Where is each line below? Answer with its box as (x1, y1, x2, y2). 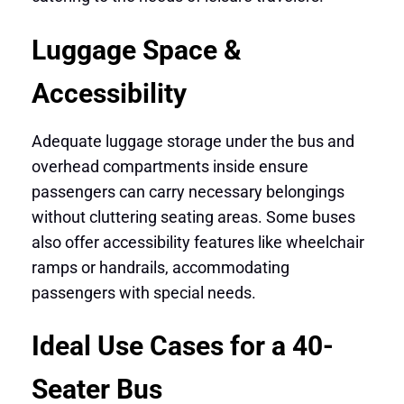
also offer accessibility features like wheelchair (31, 232, 364, 252)
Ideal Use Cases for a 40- (31, 330, 334, 363)
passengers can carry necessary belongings (31, 181, 344, 201)
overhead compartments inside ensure (31, 156, 308, 176)
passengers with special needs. (31, 282, 256, 302)
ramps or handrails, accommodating (31, 257, 289, 277)
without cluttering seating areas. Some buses (31, 207, 355, 226)
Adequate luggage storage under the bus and (31, 131, 354, 151)
